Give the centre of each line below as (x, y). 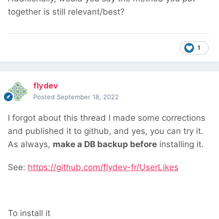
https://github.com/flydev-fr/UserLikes (103, 167)
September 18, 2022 (88, 97)
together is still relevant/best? (66, 11)
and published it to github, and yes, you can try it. (106, 131)
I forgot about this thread (58, 118)
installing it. (180, 144)
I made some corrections (157, 118)
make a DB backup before (105, 144)
